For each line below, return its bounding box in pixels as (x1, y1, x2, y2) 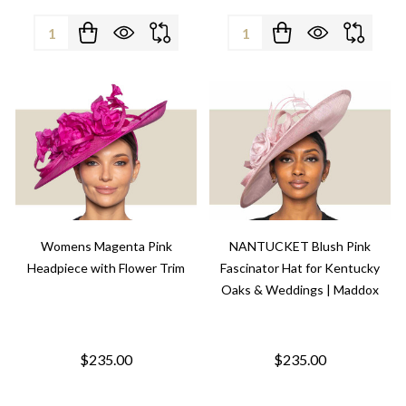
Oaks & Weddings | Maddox (221, 282, 379, 297)
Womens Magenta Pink (40, 238, 172, 254)
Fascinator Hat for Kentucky (220, 260, 380, 275)
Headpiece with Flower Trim (27, 260, 185, 275)
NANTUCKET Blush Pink (229, 238, 371, 254)
